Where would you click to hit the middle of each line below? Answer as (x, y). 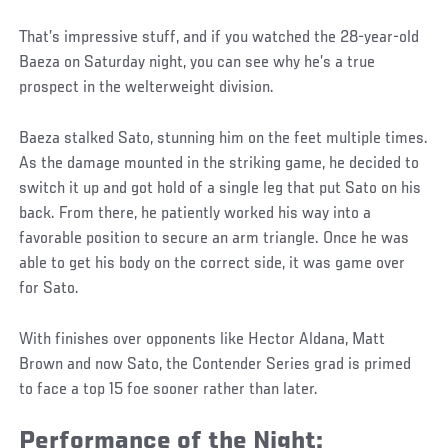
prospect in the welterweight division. (147, 88)
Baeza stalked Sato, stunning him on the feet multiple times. (224, 139)
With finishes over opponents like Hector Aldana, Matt (202, 340)
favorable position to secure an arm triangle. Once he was (214, 239)
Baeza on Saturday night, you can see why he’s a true (197, 63)
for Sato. (49, 289)
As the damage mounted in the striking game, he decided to (219, 164)
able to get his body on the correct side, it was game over (212, 264)
